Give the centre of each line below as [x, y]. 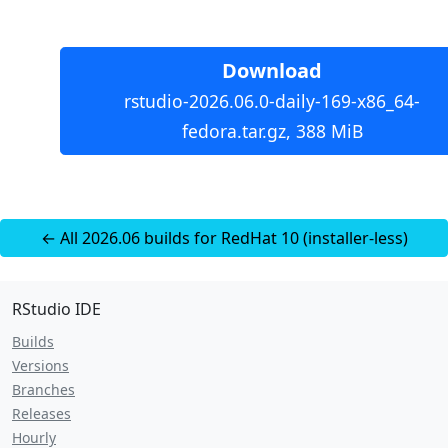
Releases [41, 413]
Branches [43, 389]
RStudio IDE [56, 309]
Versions [40, 365]
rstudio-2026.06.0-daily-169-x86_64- [272, 101]
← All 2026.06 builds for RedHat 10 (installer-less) [224, 238]
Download [272, 70]
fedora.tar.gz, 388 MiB [272, 131]
